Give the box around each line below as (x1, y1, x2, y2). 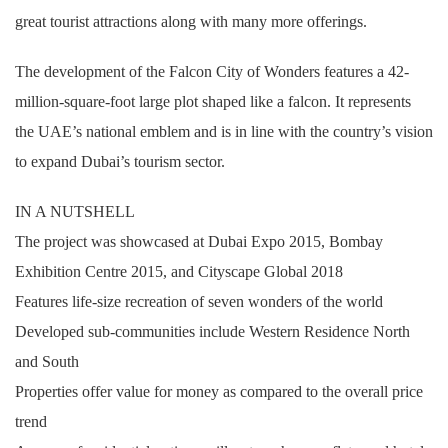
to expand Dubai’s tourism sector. (15, 153, 225, 170)
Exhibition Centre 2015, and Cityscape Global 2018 (15, 263, 343, 280)
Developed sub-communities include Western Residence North (15, 323, 410, 340)
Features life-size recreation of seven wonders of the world (15, 293, 383, 310)
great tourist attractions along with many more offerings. (15, 13, 367, 30)
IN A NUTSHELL (15, 203, 135, 220)
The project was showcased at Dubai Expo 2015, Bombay (15, 233, 383, 250)
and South (15, 353, 79, 370)
